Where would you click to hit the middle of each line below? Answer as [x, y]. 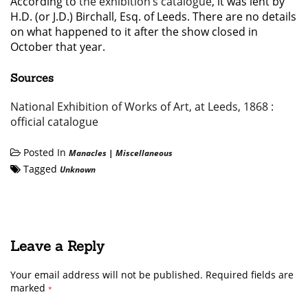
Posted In [45, 153]
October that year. [58, 46]
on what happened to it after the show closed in [134, 31]
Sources [32, 77]
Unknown [78, 170]
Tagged [40, 169]
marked [29, 288]
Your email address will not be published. [107, 275]
